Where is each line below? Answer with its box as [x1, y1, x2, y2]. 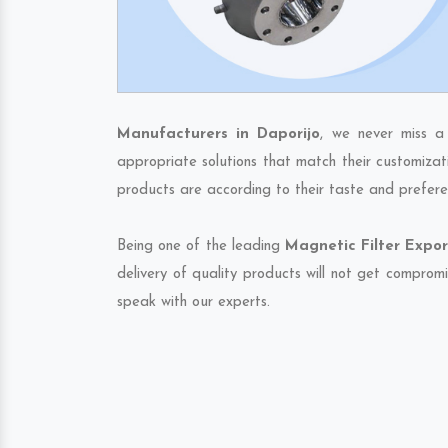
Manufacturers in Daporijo [117, 127, 321, 142]
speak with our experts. [117, 295, 270, 310]
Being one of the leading [117, 239, 285, 254]
